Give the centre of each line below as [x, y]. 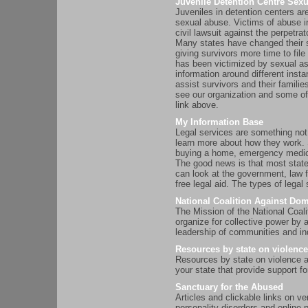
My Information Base [219, 122]
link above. [197, 105]
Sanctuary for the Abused [229, 287]
